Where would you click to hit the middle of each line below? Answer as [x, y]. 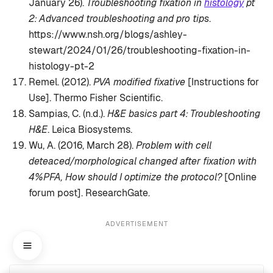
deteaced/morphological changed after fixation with [143, 161]
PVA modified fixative [139, 82]
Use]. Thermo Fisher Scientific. [96, 98]
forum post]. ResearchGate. [89, 193]
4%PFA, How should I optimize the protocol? [125, 177]
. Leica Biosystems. [90, 130]
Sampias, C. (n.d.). [68, 114]
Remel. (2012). [61, 82]
